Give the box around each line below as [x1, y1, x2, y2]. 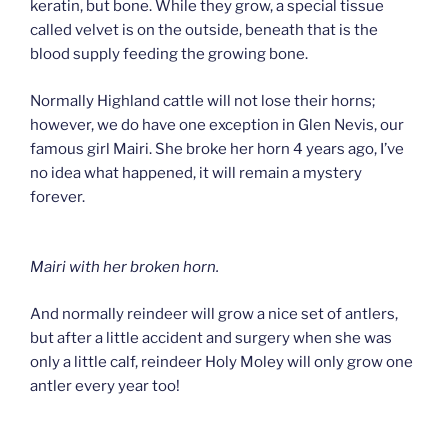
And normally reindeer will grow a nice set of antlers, [30, 304, 398, 323]
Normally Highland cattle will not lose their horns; [30, 91, 375, 110]
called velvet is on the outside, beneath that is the [30, 21, 378, 40]
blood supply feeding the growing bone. [30, 45, 308, 64]
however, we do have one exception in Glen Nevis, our [30, 115, 404, 134]
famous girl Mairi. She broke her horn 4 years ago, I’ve [30, 139, 404, 158]
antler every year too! [30, 376, 180, 395]
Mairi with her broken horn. [30, 258, 219, 277]
